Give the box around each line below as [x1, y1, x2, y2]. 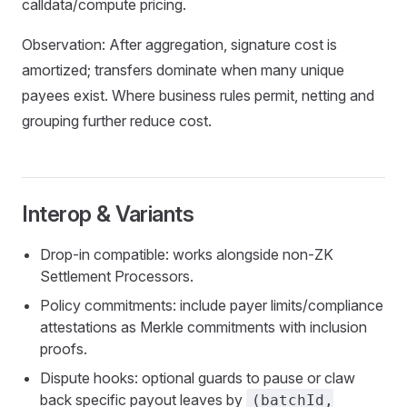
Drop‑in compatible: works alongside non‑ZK [40, 245, 333, 263]
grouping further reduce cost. [22, 112, 212, 130]
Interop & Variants [22, 201, 194, 227]
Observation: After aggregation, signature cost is [22, 35, 337, 54]
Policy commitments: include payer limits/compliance [40, 296, 383, 314]
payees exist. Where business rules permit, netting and [22, 86, 374, 104]
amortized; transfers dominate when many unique [22, 61, 344, 79]
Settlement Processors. [40, 267, 194, 285]
